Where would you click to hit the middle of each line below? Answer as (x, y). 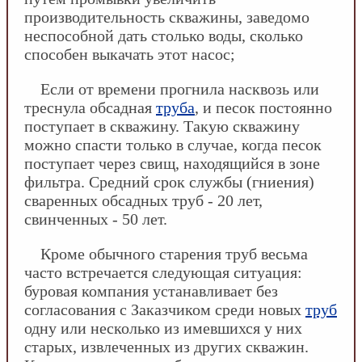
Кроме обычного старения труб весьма (174, 254)
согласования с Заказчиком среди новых (165, 309)
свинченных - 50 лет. (96, 219)
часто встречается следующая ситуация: (163, 272)
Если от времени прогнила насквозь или (180, 89)
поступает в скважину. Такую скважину (162, 126)
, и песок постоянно (263, 107)
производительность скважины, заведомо (167, 17)
